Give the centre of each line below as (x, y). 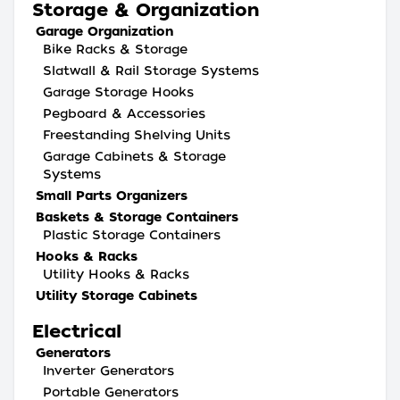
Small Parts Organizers (112, 196)
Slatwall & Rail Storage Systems (151, 71)
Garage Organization (104, 31)
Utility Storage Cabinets (117, 296)
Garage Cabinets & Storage (134, 156)
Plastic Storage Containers (132, 235)
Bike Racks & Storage (115, 49)
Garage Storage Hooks (118, 92)
